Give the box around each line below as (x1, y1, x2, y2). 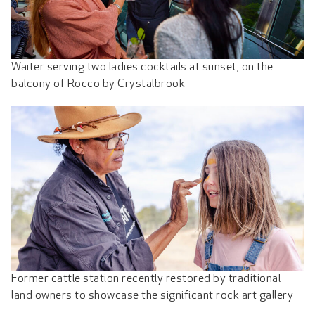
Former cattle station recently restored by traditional (11, 274, 281, 285)
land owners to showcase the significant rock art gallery (11, 290, 293, 302)
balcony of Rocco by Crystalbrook (11, 78, 185, 90)
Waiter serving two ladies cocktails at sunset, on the (11, 61, 274, 73)
